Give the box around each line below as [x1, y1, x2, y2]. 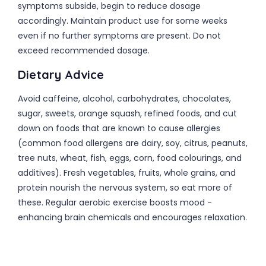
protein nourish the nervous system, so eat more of [18, 182, 232, 194]
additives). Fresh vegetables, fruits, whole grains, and [18, 167, 236, 179]
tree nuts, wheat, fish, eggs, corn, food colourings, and [18, 152, 242, 164]
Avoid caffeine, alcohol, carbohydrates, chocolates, [18, 93, 231, 104]
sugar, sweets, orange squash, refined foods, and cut [18, 107, 237, 119]
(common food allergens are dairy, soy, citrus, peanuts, [18, 137, 248, 149]
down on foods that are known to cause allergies [18, 122, 220, 134]
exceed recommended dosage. [18, 45, 150, 56]
